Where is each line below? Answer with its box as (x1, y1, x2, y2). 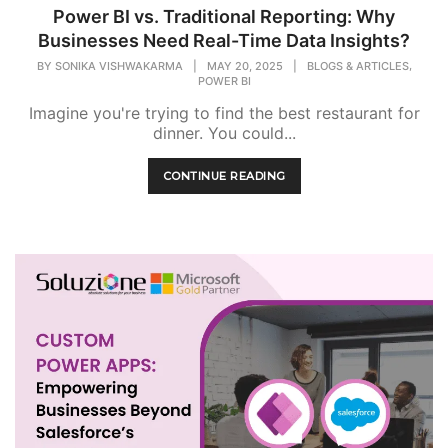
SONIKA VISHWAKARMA (54, 58, 183, 73)
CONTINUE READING (162, 168, 286, 183)
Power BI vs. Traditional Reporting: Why (53, 5, 395, 27)
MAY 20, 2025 (206, 58, 283, 73)
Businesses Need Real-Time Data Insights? (38, 29, 410, 51)
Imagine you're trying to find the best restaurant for (28, 102, 420, 123)
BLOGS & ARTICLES (306, 58, 409, 73)
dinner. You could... (152, 122, 296, 143)
